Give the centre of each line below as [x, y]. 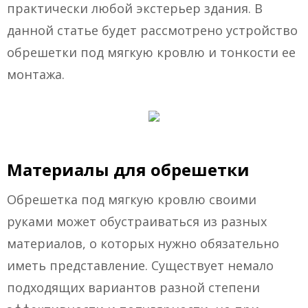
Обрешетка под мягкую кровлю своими [132, 200]
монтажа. [36, 75]
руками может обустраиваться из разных [137, 222]
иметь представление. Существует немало [140, 266]
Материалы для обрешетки [128, 170]
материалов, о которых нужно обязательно [143, 244]
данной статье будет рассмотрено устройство [152, 31]
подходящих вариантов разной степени [133, 288]
